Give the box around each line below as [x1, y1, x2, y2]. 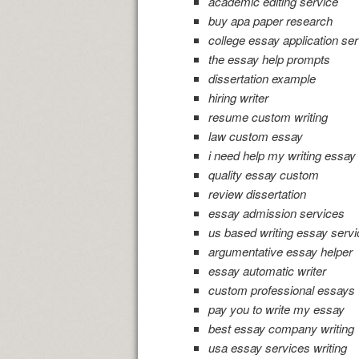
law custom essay [208, 127, 303, 145]
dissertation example [208, 70, 316, 87]
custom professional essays [208, 281, 355, 299]
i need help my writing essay [208, 147, 356, 164]
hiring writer [208, 89, 268, 107]
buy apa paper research [208, 12, 333, 30]
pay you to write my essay [208, 301, 345, 318]
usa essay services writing [208, 339, 347, 357]
